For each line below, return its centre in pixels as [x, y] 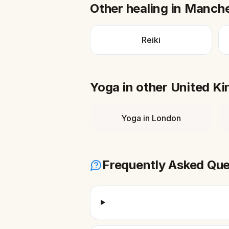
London [166, 118]
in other [145, 87]
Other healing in [137, 8]
